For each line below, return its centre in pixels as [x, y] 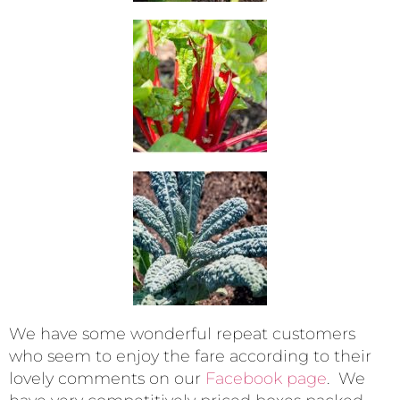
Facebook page [266, 378]
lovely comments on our [107, 378]
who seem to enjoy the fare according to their [190, 356]
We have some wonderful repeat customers [182, 333]
